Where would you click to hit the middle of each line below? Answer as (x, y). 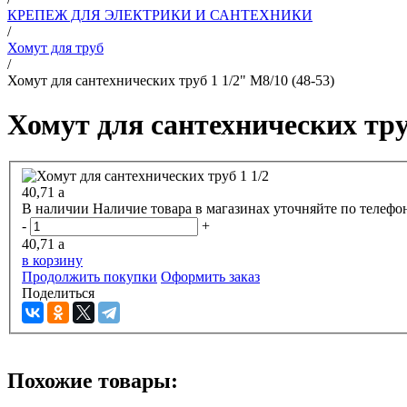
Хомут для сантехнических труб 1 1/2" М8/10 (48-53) (171, 80)
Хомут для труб (55, 47)
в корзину (52, 261)
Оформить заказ (210, 277)
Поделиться (58, 293)
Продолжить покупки (89, 277)
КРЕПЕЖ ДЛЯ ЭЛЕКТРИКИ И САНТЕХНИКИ (160, 15)
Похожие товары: (93, 380)
